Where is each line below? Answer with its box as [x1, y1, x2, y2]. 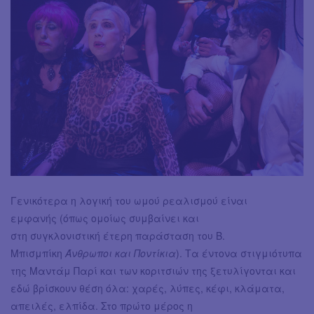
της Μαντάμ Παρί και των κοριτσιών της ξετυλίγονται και [11, 263, 296, 278]
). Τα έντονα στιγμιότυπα [176, 245, 302, 260]
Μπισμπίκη [11, 245, 65, 260]
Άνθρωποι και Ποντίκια [65, 245, 176, 260]
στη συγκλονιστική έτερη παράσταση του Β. [11, 228, 225, 243]
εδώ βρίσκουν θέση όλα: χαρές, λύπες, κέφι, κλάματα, [11, 280, 285, 295]
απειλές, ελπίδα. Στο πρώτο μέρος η [11, 298, 193, 313]
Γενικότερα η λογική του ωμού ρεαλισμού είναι [11, 193, 247, 207]
